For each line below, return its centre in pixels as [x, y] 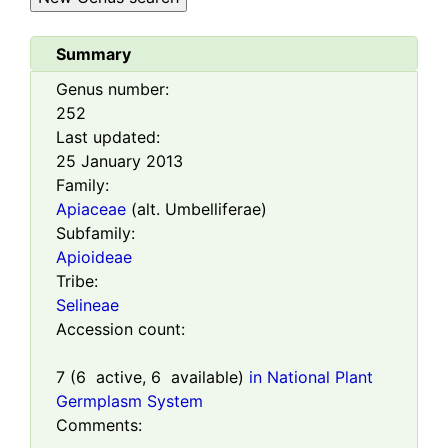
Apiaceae [91, 209]
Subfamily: [95, 233]
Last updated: [108, 137]
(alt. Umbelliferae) [196, 209]
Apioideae [94, 257]
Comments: [99, 425]
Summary [93, 54]
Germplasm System [129, 401]
